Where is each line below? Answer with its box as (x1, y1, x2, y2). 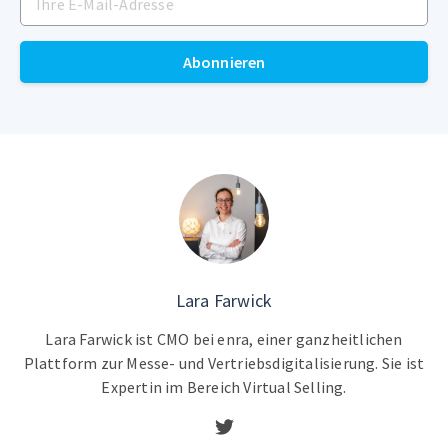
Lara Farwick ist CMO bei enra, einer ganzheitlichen (45, 328, 403, 349)
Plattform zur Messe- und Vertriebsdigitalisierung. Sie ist (23, 352, 425, 373)
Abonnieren (182, 51, 266, 72)
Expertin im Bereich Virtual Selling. (101, 376, 347, 397)
